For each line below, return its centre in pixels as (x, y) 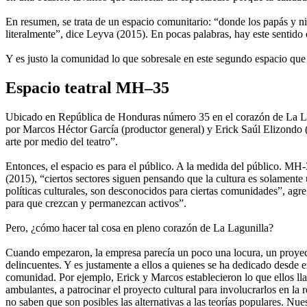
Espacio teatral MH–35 (87, 88)
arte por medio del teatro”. (62, 142)
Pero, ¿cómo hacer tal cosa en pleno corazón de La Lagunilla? (139, 228)
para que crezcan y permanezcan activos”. (96, 204)
